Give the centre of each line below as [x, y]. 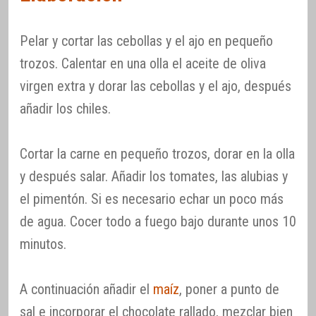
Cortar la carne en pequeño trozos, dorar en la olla [157, 154]
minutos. [43, 244]
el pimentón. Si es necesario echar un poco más [152, 199]
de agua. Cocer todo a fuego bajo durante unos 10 [158, 222]
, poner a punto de [229, 290]
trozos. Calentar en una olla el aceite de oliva [143, 64]
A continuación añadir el [86, 290]
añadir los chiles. [65, 109]
